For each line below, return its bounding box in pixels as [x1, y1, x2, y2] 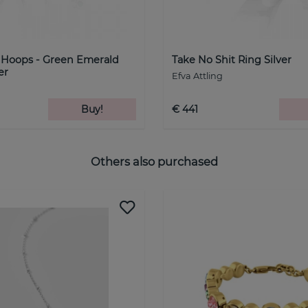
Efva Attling [172, 70, 223, 81]
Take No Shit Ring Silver [172, 53, 291, 66]
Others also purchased [90, 155, 218, 169]
